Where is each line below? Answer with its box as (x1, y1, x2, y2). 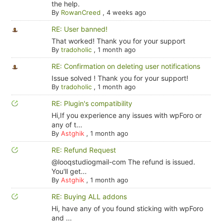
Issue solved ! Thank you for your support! (51, 74, 188, 83)
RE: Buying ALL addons (51, 192, 127, 201)
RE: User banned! (51, 25, 108, 34)
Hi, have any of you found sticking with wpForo (51, 204, 203, 213)
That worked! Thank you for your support (51, 37, 185, 46)
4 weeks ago (106, 8, 146, 17)
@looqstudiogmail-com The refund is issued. (51, 158, 195, 166)
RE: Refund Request (51, 146, 116, 155)
